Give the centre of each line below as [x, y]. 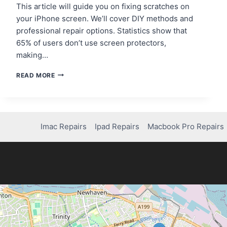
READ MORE [36, 75]
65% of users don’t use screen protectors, [91, 43]
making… [32, 55]
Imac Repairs [64, 127]
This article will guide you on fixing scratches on [103, 6]
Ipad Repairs [117, 127]
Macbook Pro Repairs [186, 127]
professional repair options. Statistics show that [102, 30]
